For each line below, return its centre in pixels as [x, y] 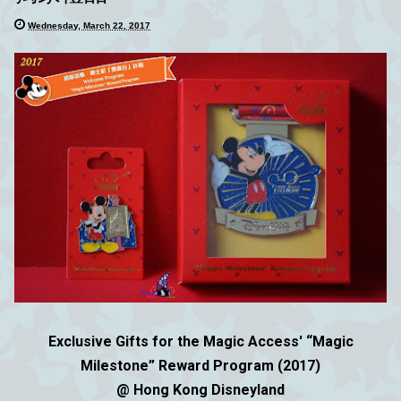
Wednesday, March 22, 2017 [89, 25]
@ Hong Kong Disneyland [200, 390]
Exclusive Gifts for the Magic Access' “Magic [200, 342]
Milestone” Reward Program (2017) [200, 366]
